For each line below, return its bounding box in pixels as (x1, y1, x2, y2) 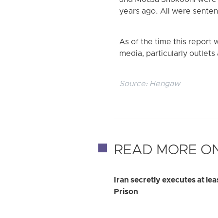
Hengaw (149, 79, 181, 90)
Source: (119, 79, 150, 90)
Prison (114, 187, 138, 198)
